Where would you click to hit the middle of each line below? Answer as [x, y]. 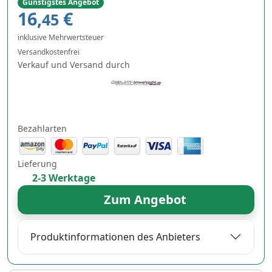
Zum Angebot [144, 200]
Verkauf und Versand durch [74, 65]
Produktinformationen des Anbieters [115, 237]
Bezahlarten [42, 129]
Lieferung [37, 164]
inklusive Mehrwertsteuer [61, 38]
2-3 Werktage [63, 178]
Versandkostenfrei [49, 52]
